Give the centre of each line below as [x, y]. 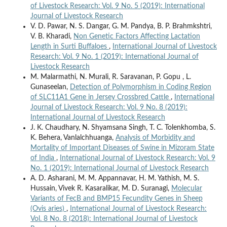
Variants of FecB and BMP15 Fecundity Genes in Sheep [116, 199]
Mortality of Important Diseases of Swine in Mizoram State [122, 148]
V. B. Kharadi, [52, 37]
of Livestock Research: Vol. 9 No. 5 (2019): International [117, 6]
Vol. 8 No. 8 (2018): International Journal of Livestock [114, 219]
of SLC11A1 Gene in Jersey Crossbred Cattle [100, 98]
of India [43, 158]
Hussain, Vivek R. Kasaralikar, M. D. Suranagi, [101, 189]
